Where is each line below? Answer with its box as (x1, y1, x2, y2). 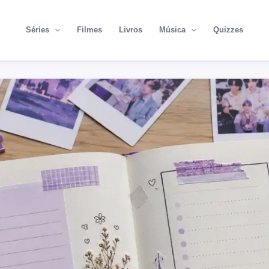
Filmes (77, 25, 102, 35)
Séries (26, 25, 50, 35)
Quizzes (213, 25, 243, 35)
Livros (119, 25, 142, 35)
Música (159, 25, 186, 35)
